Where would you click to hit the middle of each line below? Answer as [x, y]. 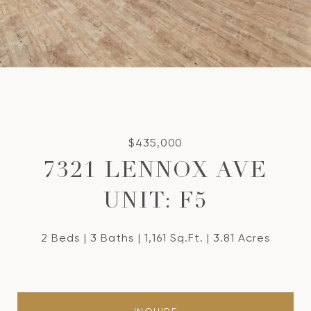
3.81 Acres [242, 238]
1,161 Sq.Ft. [174, 238]
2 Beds [60, 238]
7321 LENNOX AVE [155, 172]
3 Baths [112, 238]
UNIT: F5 [155, 203]
